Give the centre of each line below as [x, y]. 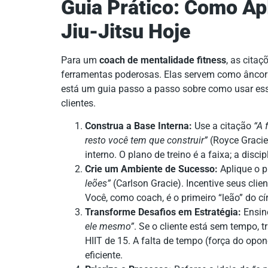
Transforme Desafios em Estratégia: [163, 212]
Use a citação [223, 126]
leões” [98, 184]
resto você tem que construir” [146, 141]
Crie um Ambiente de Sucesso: [151, 169]
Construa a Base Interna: [138, 126]
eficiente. [104, 255]
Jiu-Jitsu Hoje [126, 31]
